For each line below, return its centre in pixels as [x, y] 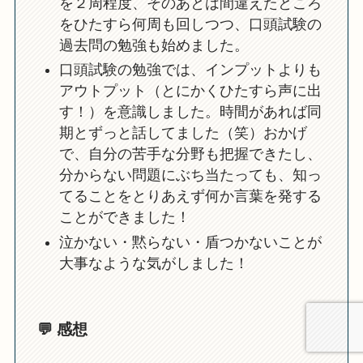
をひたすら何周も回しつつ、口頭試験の [190, 24]
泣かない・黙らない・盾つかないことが [190, 242]
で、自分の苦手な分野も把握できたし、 [190, 154]
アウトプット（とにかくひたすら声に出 [190, 91]
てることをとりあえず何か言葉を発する [190, 196]
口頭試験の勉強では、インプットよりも [190, 70]
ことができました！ [124, 218]
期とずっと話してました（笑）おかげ [183, 133]
